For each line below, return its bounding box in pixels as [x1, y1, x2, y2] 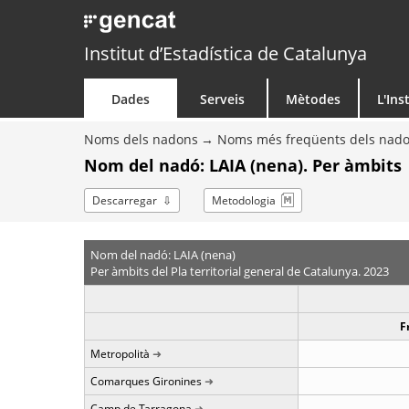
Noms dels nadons [84, 131, 198, 148]
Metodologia [212, 193, 276, 208]
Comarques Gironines [90, 373, 202, 389]
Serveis [199, 90, 245, 108]
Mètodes [286, 90, 341, 108]
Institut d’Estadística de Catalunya [84, 41, 367, 66]
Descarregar [92, 193, 157, 208]
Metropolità [90, 346, 150, 362]
